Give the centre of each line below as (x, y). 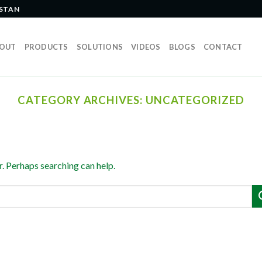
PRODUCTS (46, 47)
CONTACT (223, 47)
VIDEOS (146, 47)
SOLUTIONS (100, 47)
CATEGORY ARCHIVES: (82, 100)
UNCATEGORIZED (195, 100)
